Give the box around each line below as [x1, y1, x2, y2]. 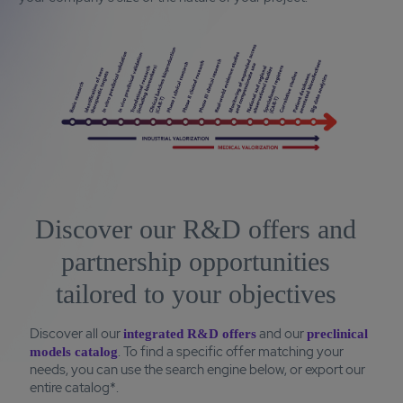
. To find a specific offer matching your [118, 342, 345, 361]
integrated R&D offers [123, 326, 257, 341]
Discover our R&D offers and [35, 213, 357, 244]
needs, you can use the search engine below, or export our [30, 360, 366, 379]
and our [256, 324, 308, 343]
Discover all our [30, 324, 124, 343]
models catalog [30, 344, 119, 359]
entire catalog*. [30, 378, 120, 397]
